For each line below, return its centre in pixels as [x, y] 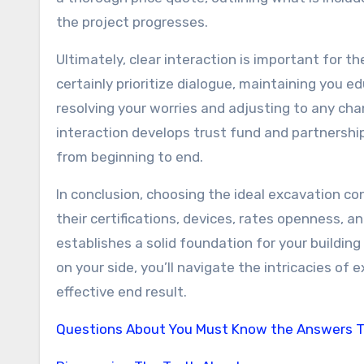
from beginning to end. [130, 157]
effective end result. [121, 292]
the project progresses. [132, 22]
